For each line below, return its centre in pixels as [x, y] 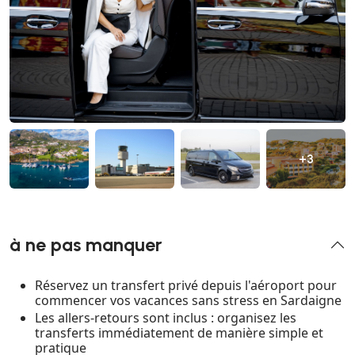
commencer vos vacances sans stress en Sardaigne [188, 301]
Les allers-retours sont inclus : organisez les [166, 318]
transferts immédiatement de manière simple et [179, 333]
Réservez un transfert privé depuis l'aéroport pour [186, 286]
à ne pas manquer [86, 245]
